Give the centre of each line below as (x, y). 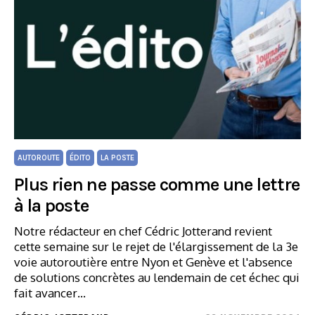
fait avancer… (50, 293)
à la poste (52, 206)
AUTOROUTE (39, 158)
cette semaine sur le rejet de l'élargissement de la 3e (156, 246)
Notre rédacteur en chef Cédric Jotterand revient (143, 231)
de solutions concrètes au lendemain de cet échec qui (157, 277)
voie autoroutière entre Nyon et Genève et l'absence (153, 262)
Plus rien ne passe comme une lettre (157, 185)
